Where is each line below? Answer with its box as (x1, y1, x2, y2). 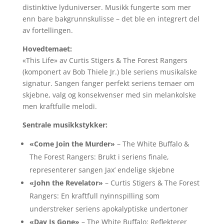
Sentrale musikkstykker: (22, 120, 107, 129)
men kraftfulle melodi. (22, 101, 97, 111)
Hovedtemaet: (22, 44, 72, 53)
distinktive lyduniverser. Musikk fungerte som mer (22, 2, 191, 12)
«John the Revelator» (29, 178, 103, 187)
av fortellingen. (22, 25, 73, 35)
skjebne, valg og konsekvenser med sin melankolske (22, 90, 196, 99)
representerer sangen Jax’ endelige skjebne (29, 165, 174, 174)
